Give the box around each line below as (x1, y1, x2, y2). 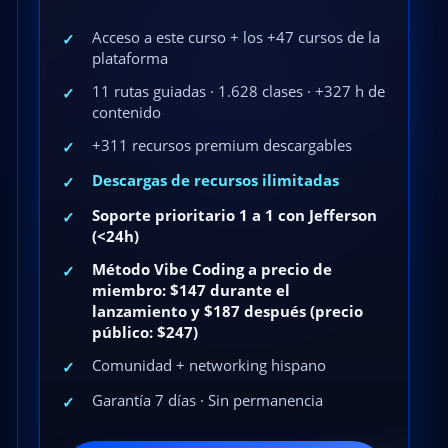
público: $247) (91, 323, 198, 343)
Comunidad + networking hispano (91, 356, 326, 376)
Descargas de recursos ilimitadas (91, 171, 339, 191)
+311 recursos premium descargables (91, 136, 352, 156)
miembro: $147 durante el (91, 281, 290, 301)
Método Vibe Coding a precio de (91, 260, 332, 280)
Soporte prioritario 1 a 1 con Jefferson (91, 206, 377, 226)
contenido (91, 103, 161, 123)
